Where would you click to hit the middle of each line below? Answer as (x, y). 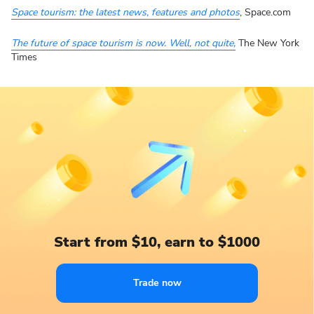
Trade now (157, 283)
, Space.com (265, 12)
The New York (267, 43)
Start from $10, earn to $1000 (157, 242)
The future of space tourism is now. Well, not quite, (123, 43)
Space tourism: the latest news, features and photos (125, 12)
